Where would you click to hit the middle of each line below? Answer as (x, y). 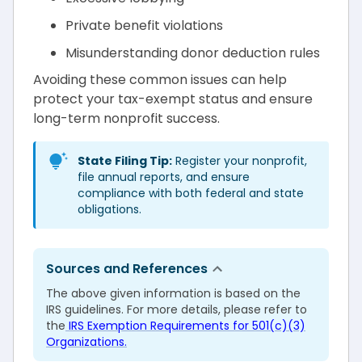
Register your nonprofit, (240, 161)
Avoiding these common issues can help (160, 80)
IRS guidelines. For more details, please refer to (177, 310)
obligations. (109, 210)
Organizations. (86, 342)
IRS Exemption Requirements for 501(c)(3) (187, 326)
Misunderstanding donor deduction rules (193, 53)
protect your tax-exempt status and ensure (173, 99)
